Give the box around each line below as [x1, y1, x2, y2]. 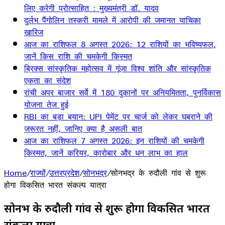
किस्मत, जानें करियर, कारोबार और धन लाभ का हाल [24, 144, 188, 161]
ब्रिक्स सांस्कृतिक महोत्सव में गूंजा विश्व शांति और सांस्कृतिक [24, 60, 211, 77]
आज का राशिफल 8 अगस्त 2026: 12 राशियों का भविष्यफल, [24, 36, 216, 53]
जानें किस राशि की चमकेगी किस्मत [24, 48, 132, 65]
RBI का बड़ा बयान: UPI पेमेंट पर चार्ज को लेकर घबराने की [24, 108, 212, 125]
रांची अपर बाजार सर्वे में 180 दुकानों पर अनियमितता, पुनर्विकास [24, 84, 221, 101]
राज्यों [30, 164, 46, 181]
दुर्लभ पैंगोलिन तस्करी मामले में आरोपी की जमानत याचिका [24, 12, 201, 29]
